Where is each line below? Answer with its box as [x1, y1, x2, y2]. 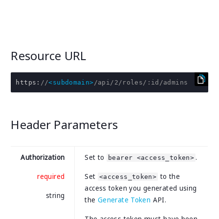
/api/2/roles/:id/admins [93, 79, 188, 87]
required [37, 172, 65, 181]
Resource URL [11, 47, 87, 64]
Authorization [21, 153, 65, 162]
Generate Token [97, 196, 151, 205]
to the [158, 172, 180, 181]
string [46, 191, 65, 200]
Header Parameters [11, 116, 118, 133]
